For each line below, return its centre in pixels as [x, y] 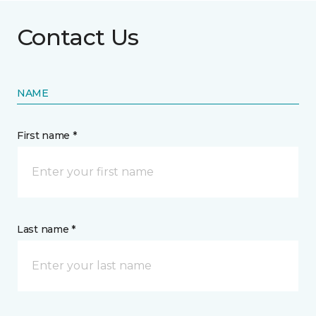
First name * [47, 135]
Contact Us [78, 37]
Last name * [46, 229]
